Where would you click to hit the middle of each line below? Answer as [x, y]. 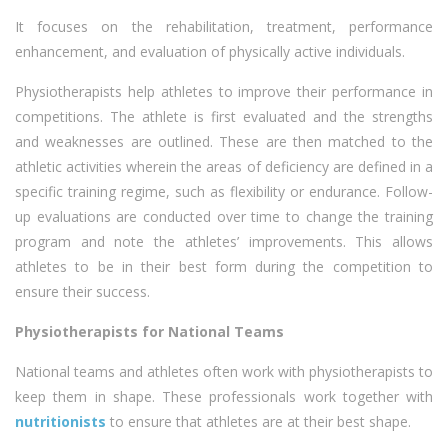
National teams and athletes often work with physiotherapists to [224, 371]
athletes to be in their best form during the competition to [224, 266]
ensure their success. [82, 291]
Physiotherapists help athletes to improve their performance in [224, 91]
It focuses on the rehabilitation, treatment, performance [224, 26]
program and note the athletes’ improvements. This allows [224, 241]
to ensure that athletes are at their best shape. [258, 421]
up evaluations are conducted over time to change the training [224, 216]
